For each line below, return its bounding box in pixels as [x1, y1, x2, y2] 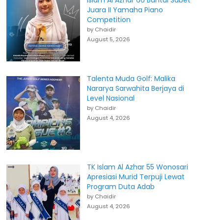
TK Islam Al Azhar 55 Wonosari [87, 162, 189, 172]
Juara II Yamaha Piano [87, 5, 164, 15]
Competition [87, 15, 131, 25]
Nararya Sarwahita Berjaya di [87, 83, 185, 93]
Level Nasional [87, 93, 135, 103]
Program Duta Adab [87, 182, 155, 192]
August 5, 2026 [87, 35, 131, 43]
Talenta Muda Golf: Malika [87, 74, 176, 83]
